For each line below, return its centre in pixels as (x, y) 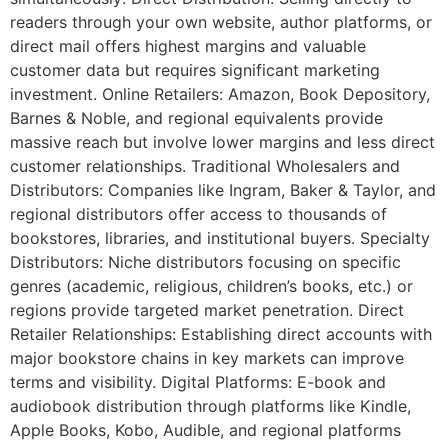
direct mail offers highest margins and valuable (188, 46)
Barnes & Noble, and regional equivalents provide (196, 118)
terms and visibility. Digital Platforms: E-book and (198, 382)
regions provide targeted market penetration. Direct (207, 310)
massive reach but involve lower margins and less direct (222, 142)
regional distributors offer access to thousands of (198, 214)
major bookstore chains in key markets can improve (207, 358)
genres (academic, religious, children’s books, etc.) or (211, 286)
